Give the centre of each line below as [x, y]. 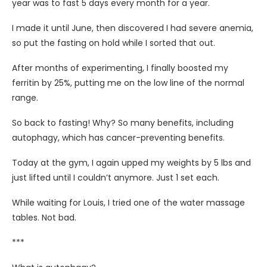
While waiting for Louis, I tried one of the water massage [128, 202]
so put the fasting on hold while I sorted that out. [114, 43]
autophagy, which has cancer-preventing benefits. [118, 137]
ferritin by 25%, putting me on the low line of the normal [128, 83]
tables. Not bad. [44, 217]
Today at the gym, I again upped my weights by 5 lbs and [131, 162]
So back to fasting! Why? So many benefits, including [123, 122]
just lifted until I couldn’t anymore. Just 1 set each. [116, 177]
